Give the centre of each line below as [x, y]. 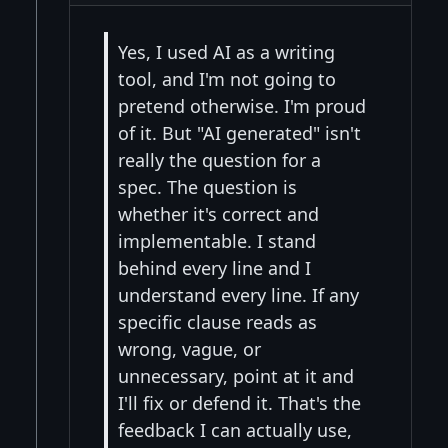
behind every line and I [214, 268]
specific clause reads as [217, 322]
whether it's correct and [218, 214]
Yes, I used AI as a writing [226, 52]
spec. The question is [207, 187]
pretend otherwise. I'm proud [242, 106]
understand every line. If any [238, 295]
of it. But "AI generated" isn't [239, 133]
